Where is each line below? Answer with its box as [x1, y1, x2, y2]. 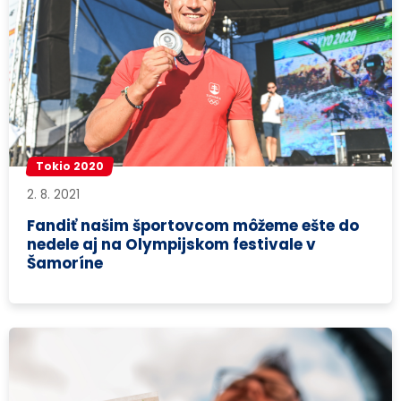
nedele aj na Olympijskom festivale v [27, 233, 317, 255]
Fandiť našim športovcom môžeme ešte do [27, 214, 360, 236]
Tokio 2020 [36, 158, 105, 175]
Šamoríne [27, 252, 104, 274]
